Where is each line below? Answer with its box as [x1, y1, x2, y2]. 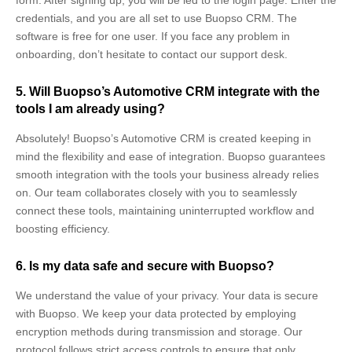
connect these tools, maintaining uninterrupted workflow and [16, 203, 314, 217]
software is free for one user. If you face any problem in [16, 29, 290, 42]
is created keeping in [208, 131, 311, 145]
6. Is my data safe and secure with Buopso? [16, 258, 274, 273]
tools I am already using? [16, 101, 165, 115]
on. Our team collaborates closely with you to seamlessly [16, 185, 297, 199]
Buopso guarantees [228, 149, 325, 163]
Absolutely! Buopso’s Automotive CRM [16, 131, 208, 145]
